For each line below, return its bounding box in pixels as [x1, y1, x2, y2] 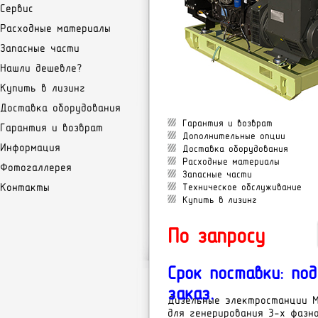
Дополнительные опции [182, 130, 285, 141]
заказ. [168, 283, 214, 304]
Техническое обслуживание [182, 181, 302, 192]
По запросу [168, 224, 265, 248]
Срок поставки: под [168, 262, 317, 283]
